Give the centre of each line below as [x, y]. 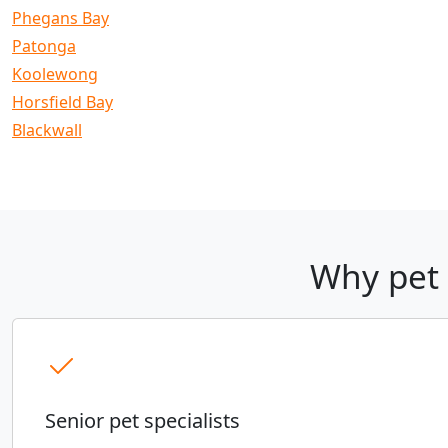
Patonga [44, 46]
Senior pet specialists [142, 421]
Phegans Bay [60, 18]
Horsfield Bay [62, 102]
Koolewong [55, 74]
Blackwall [47, 130]
